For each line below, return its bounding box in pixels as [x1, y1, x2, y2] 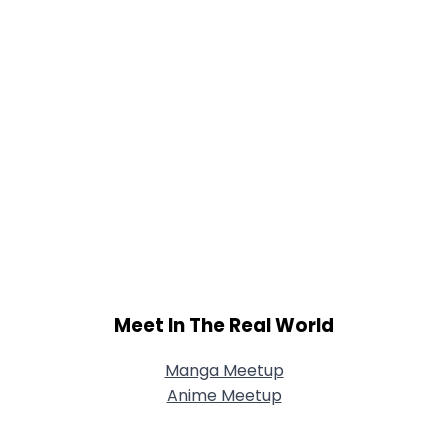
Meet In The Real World [114, 311, 334, 339]
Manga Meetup [164, 359, 284, 383]
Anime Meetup [166, 384, 282, 408]
